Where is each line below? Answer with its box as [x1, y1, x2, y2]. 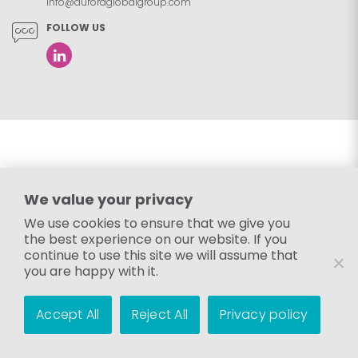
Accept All [36, 305, 100, 324]
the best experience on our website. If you [24, 230, 287, 249]
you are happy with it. [24, 262, 158, 280]
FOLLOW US [46, 21, 105, 34]
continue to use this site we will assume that [24, 246, 298, 265]
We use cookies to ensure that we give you [24, 214, 290, 233]
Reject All [131, 305, 188, 324]
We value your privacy [24, 189, 193, 209]
